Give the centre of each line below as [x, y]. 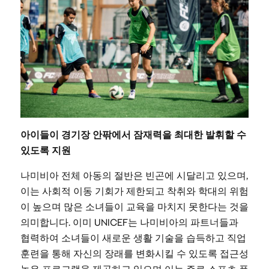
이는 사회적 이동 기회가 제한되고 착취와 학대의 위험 [134, 192]
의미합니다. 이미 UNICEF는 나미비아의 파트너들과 [129, 223]
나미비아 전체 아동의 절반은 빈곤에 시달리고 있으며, [134, 176]
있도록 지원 [45, 151]
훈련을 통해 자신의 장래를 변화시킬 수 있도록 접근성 [134, 254]
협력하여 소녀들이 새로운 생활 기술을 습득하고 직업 [133, 238]
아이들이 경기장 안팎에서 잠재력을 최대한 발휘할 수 [133, 135]
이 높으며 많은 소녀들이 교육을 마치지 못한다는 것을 [134, 207]
